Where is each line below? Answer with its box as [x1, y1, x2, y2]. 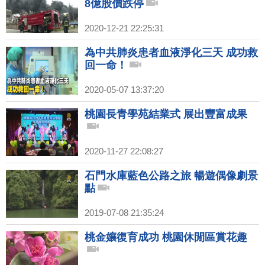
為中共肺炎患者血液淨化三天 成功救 [85, 47, 258, 59]
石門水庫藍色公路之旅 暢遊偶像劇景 [85, 170, 258, 182]
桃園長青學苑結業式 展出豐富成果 [85, 108, 247, 121]
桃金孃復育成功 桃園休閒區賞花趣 [85, 231, 247, 244]
